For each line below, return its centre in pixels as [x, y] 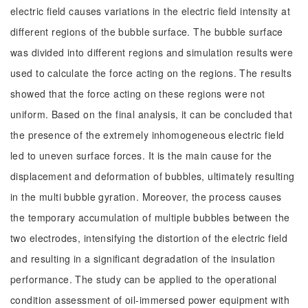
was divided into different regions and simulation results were [152, 52]
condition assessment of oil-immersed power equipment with [150, 300]
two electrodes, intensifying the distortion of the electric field [149, 238]
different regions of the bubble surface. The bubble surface [147, 32]
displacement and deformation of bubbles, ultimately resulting [153, 176]
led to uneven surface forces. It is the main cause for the [141, 155]
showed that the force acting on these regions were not [138, 93]
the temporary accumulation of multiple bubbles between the [150, 217]
